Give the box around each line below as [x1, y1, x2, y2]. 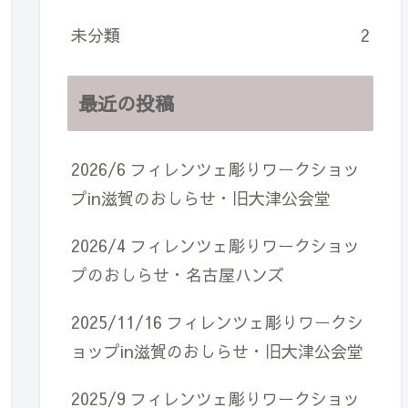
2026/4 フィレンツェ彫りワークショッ [71, 234, 360, 258]
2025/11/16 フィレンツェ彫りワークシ [71, 311, 363, 334]
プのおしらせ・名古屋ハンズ [71, 263, 284, 287]
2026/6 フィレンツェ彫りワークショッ [71, 158, 360, 181]
